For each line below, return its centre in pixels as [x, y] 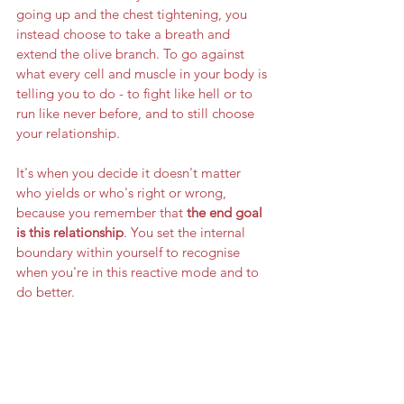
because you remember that [101, 212]
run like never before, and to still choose [137, 113]
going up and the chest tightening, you [133, 14]
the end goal [226, 212]
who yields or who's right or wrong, [123, 193]
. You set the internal [186, 232]
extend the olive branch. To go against [132, 54]
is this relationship [70, 232]
